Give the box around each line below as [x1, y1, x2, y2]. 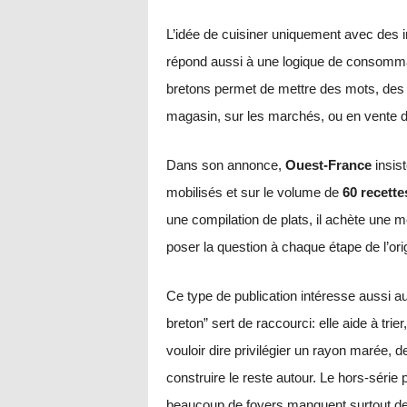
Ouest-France [284, 156, 372, 173]
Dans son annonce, [165, 156, 285, 173]
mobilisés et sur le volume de [165, 184, 342, 200]
